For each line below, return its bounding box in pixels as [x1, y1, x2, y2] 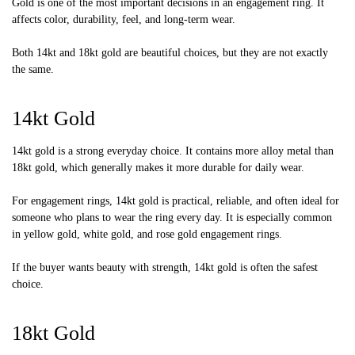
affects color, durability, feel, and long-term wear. [12, 13, 235, 26]
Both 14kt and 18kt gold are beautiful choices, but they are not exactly [12, 47, 328, 59]
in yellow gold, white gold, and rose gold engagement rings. [12, 228, 282, 241]
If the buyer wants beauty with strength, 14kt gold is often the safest [12, 261, 318, 274]
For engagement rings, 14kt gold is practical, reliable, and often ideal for [12, 195, 339, 208]
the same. [12, 63, 54, 76]
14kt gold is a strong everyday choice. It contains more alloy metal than [12, 145, 334, 158]
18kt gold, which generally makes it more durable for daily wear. [12, 162, 304, 174]
